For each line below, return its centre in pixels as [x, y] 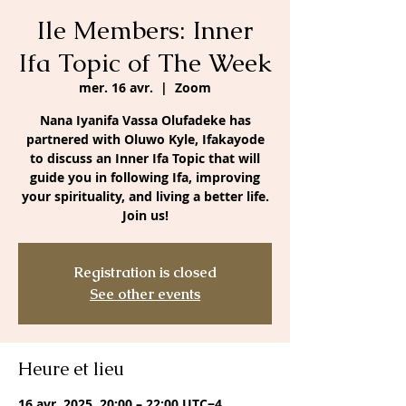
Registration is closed [145, 272]
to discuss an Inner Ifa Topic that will [145, 158]
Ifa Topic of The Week [145, 63]
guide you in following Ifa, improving [145, 177]
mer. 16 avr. [116, 87]
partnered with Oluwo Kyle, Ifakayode [145, 139]
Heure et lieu [71, 369]
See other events [145, 294]
